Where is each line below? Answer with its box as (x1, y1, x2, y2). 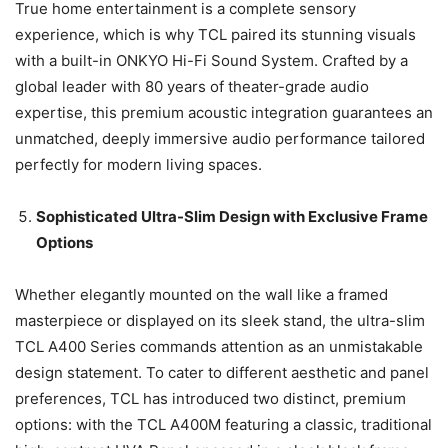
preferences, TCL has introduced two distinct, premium (15, 389, 406, 409)
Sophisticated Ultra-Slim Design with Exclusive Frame (36, 207, 428, 227)
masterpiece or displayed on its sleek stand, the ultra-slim (15, 311, 425, 331)
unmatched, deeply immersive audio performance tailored (15, 129, 425, 149)
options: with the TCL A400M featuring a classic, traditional (15, 415, 432, 435)
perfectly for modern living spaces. (15, 155, 262, 175)
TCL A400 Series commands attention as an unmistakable (15, 337, 423, 357)
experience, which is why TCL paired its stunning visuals (15, 25, 416, 45)
